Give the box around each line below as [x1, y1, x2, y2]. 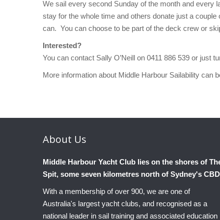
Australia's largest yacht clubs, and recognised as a [43, 199, 207, 208]
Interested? [43, 41, 85, 50]
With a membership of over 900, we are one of [43, 187, 190, 196]
